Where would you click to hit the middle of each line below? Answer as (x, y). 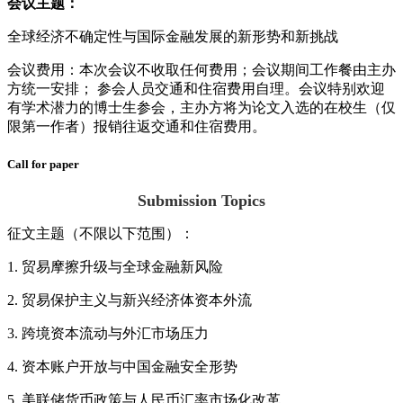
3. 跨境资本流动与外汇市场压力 (108, 333)
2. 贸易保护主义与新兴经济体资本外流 (130, 300)
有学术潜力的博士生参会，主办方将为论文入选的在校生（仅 (201, 108)
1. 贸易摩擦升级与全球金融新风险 (115, 266)
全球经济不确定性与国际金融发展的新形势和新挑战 (173, 37)
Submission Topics (201, 200)
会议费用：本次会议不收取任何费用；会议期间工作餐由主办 (201, 70)
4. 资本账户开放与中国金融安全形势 (122, 366)
